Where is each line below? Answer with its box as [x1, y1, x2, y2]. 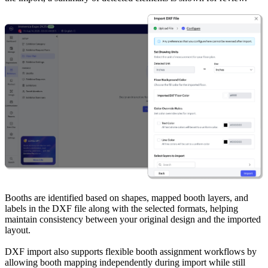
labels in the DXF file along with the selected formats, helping [5, 203, 238, 214]
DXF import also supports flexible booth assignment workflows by [5, 246, 257, 257]
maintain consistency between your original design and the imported [5, 214, 261, 224]
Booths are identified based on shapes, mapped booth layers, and [5, 192, 248, 203]
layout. [5, 224, 31, 235]
